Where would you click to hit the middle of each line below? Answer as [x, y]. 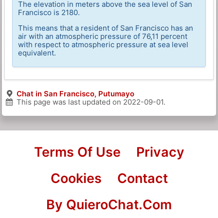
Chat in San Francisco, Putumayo [75, 94]
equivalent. [37, 53]
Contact [142, 179]
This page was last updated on [69, 102]
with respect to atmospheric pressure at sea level [103, 45]
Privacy [160, 152]
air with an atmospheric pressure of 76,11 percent [103, 36]
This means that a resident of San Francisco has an [106, 28]
